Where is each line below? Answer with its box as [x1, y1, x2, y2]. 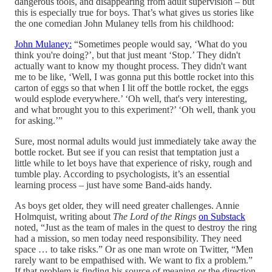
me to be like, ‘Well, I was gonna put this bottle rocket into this [15, 71, 254, 82]
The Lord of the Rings [113, 211, 196, 222]
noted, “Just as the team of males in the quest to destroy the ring [15, 222, 257, 233]
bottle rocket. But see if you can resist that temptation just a [15, 146, 239, 157]
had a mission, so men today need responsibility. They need [15, 233, 242, 243]
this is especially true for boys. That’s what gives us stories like [15, 7, 254, 18]
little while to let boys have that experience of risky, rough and [15, 157, 252, 168]
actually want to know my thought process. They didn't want [15, 60, 246, 71]
